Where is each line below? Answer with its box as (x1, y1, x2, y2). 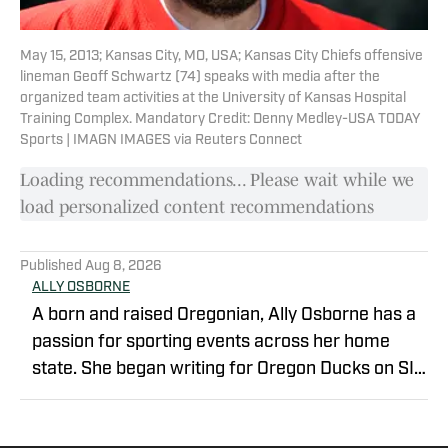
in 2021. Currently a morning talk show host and (32, 387, 99, 407)
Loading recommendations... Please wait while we (20, 170, 414, 191)
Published (20, 259, 85, 275)
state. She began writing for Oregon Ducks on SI (32, 360, 414, 380)
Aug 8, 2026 (85, 259, 162, 275)
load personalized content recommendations (20, 197, 374, 218)
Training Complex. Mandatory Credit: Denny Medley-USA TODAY (20, 112, 420, 128)
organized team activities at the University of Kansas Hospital (20, 91, 406, 107)
